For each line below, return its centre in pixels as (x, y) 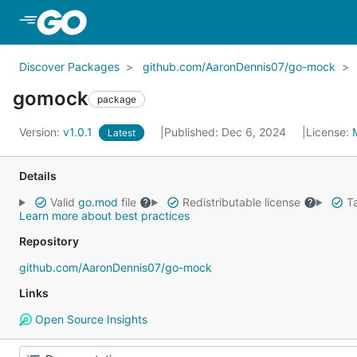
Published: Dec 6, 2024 (227, 132)
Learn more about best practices (104, 216)
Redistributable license (241, 202)
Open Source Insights (89, 319)
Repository (49, 241)
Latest (122, 133)
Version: (41, 132)
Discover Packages (69, 67)
